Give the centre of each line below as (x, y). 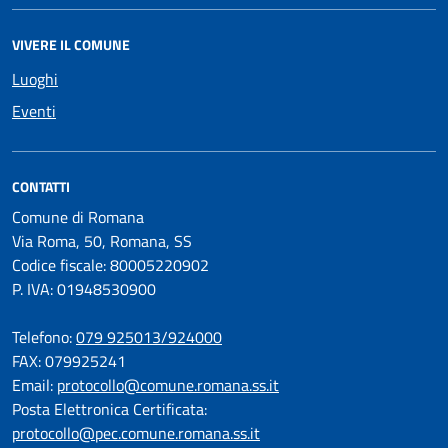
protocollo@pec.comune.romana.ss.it (136, 433)
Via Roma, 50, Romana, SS (102, 241)
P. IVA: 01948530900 (84, 289)
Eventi (34, 111)
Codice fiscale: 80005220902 (110, 265)
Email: (34, 385)
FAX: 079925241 (69, 361)
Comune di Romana (78, 217)
